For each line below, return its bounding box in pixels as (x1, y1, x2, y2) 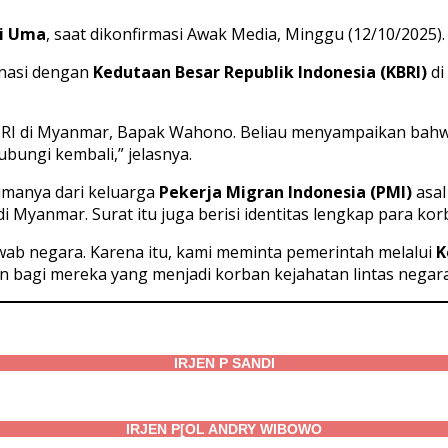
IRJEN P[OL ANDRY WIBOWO (126, 421, 322, 438)
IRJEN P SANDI (173, 355, 275, 372)
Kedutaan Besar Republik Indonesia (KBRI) (93, 61, 427, 84)
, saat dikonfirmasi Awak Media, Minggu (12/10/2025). (46, 23, 445, 46)
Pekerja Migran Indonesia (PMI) (159, 181, 412, 204)
